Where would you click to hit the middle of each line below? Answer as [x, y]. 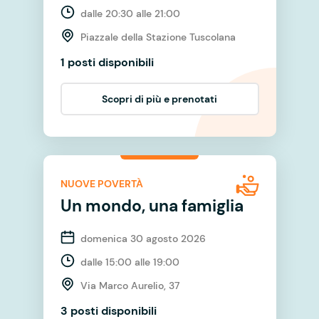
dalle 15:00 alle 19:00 [130, 262]
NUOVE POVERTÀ [101, 184]
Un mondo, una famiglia [152, 205]
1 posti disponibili [107, 62]
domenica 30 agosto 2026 [143, 238]
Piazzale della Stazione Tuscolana [158, 37]
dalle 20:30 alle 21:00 [130, 13]
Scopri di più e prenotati [159, 99]
